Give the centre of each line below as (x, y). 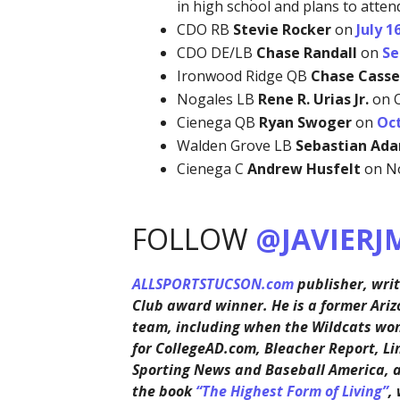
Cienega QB (217, 123)
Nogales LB (217, 100)
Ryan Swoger (305, 123)
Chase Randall (306, 53)
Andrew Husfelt (304, 169)
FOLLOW (193, 239)
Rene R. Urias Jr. (313, 100)
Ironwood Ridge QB (243, 76)
